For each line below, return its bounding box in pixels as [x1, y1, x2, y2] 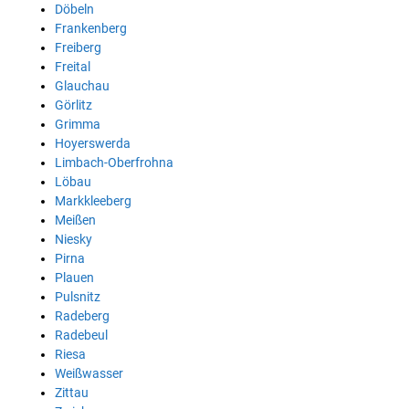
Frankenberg [55, 20, 127, 36]
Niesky [55, 231, 92, 246]
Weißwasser [55, 365, 123, 381]
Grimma [55, 116, 100, 131]
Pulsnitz [55, 288, 100, 304]
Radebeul [55, 327, 108, 342]
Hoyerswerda [55, 135, 131, 151]
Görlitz [55, 97, 92, 112]
